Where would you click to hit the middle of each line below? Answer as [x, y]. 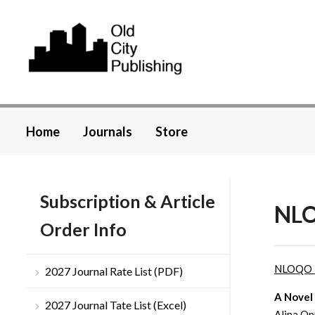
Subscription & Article [128, 201]
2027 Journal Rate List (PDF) [114, 271]
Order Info [83, 230]
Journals [108, 132]
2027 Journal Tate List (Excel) [116, 305]
